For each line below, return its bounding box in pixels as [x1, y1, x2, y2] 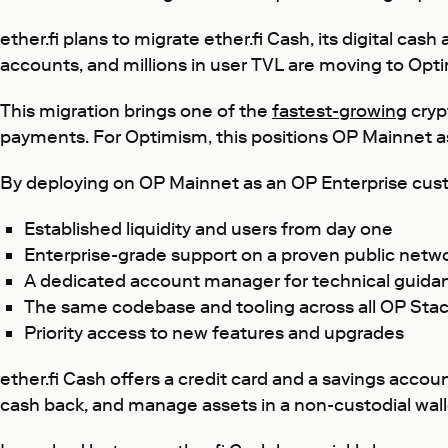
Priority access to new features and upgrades [24, 322, 408, 344]
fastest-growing [272, 100, 407, 122]
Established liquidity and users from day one [24, 218, 393, 240]
